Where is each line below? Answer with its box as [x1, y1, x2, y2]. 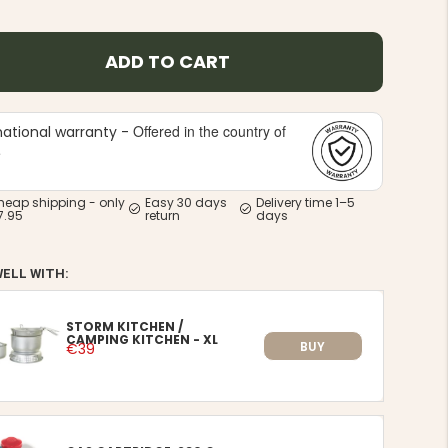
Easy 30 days [145, 194, 228, 212]
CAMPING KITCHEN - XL [66, 330, 219, 348]
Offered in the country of [133, 121, 287, 141]
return [145, 207, 181, 225]
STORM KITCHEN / [66, 317, 184, 335]
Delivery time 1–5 [256, 194, 356, 212]
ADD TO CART [104, 49, 230, 74]
